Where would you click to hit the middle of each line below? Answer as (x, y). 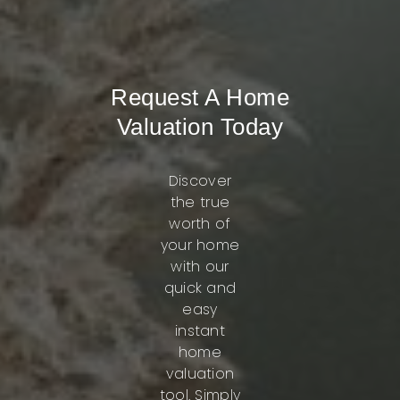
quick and (200, 288)
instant (200, 331)
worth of (200, 224)
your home (200, 245)
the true (200, 202)
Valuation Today (200, 127)
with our (200, 267)
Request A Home (200, 97)
